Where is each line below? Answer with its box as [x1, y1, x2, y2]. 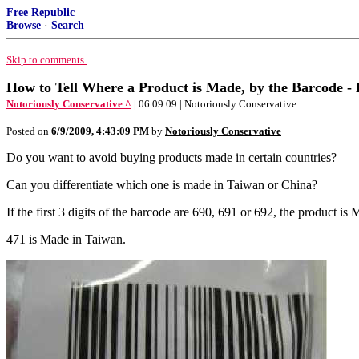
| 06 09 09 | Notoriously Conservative [134, 98, 296, 110]
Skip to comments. [6, 54, 87, 66]
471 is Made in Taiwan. [6, 232, 126, 246]
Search [51, 19, 84, 31]
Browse [6, 19, 41, 31]
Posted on [6, 125, 51, 137]
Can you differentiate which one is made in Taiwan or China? [6, 178, 317, 192]
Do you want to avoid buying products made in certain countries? [6, 151, 337, 164]
